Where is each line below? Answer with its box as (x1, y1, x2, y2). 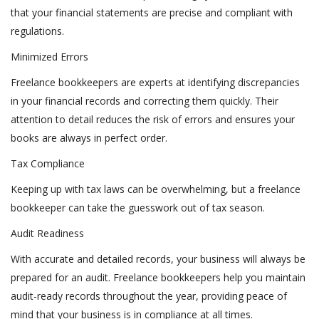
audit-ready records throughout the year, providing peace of (11, 289, 287, 303)
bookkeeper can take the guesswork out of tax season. (11, 201, 271, 214)
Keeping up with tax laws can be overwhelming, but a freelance (11, 182, 300, 196)
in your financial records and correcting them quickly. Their (11, 94, 278, 108)
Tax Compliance (11, 157, 88, 170)
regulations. (11, 24, 67, 38)
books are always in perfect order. (11, 131, 170, 145)
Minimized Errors (11, 50, 91, 63)
